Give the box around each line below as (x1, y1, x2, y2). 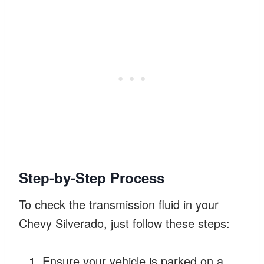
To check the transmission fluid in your (19, 195, 219, 213)
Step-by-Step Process (19, 167, 164, 187)
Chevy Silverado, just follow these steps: (19, 214, 230, 232)
